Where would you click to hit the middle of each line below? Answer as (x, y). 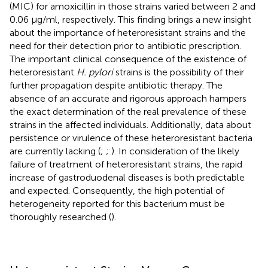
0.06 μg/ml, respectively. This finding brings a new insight (130, 19)
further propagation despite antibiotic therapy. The (116, 85)
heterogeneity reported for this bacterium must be (117, 203)
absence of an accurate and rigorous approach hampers (128, 98)
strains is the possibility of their (179, 72)
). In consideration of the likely (175, 151)
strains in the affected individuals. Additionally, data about (130, 124)
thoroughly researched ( (60, 217)
